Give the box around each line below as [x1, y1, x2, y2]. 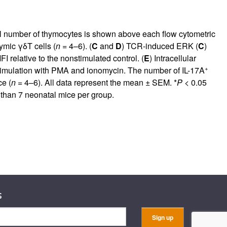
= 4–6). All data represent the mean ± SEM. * [15, 76, 177, 88]
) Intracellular [149, 52, 196, 64]
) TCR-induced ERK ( [121, 40, 198, 52]
